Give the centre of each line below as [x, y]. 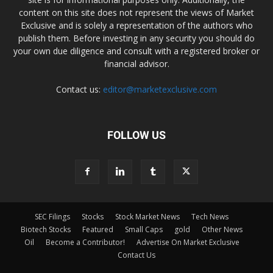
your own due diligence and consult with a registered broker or [136, 51]
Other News [222, 229]
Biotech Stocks [46, 229]
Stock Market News [147, 216]
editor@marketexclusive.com [160, 89]
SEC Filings [52, 216]
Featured [98, 229]
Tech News [210, 216]
